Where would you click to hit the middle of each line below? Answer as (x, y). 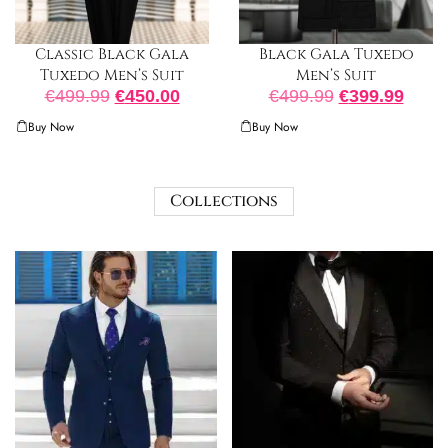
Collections (224, 201)
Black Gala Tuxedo (336, 55)
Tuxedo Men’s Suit (112, 76)
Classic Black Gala (112, 55)
